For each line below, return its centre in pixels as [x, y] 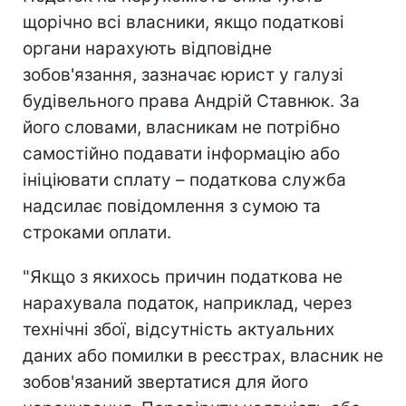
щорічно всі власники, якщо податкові [184, 22]
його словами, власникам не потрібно [181, 127]
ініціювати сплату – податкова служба [184, 179]
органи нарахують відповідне [147, 48]
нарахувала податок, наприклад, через [187, 303]
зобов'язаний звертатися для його [165, 382]
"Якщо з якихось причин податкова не [183, 276]
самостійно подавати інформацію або [181, 153]
